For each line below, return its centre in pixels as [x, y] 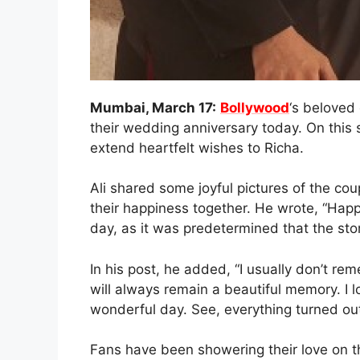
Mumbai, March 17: [153, 107]
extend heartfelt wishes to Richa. [197, 147]
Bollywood [255, 107]
